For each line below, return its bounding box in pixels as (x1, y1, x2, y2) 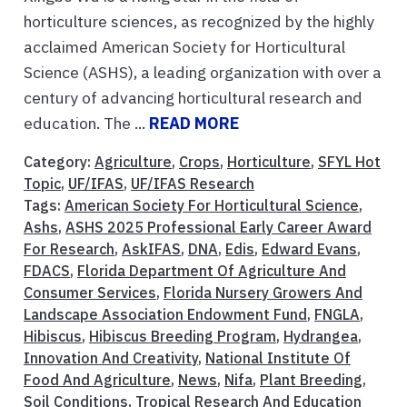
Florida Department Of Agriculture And (77, 261, 346, 280)
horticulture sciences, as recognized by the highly (24, 10, 374, 32)
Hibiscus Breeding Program (89, 326, 276, 345)
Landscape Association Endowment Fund (24, 304, 307, 323)
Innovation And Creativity (24, 348, 198, 367)
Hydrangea (283, 326, 358, 345)
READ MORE (149, 112, 239, 134)
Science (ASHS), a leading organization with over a (24, 61, 382, 83)
